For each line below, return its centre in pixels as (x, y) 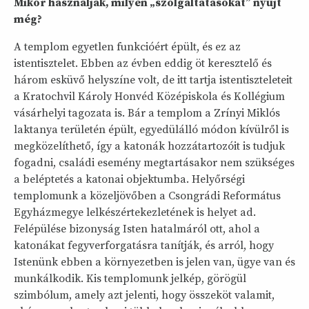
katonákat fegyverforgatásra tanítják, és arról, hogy (144, 246)
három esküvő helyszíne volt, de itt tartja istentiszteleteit (153, 80)
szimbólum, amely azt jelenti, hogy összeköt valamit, (144, 296)
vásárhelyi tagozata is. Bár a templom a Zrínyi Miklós (147, 113)
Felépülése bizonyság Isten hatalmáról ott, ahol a (137, 229)
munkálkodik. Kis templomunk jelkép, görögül (130, 279)
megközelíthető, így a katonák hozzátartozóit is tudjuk (149, 147)
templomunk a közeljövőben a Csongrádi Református (147, 196)
